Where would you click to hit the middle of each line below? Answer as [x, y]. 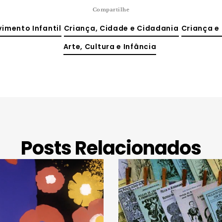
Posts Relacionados [111, 148]
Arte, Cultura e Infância [110, 47]
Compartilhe [111, 10]
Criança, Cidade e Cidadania [121, 28]
